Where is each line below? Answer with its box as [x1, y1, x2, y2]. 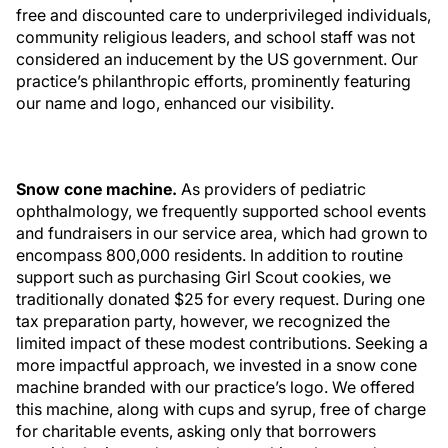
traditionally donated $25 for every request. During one [16, 289, 425, 309]
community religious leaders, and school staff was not [16, 27, 415, 47]
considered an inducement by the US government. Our [16, 49, 418, 69]
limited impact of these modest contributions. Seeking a [16, 333, 428, 353]
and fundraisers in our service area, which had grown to [16, 223, 428, 243]
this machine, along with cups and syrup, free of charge [16, 399, 426, 419]
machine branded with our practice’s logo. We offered [16, 377, 415, 397]
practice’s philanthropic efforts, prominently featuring [16, 71, 411, 91]
